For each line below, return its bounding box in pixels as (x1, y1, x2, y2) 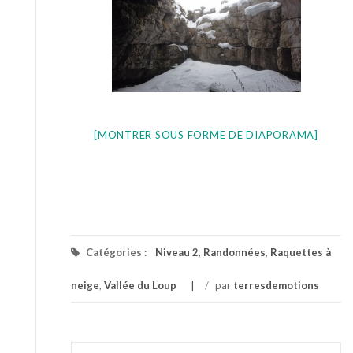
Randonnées (203, 245, 266, 258)
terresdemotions (233, 278, 319, 292)
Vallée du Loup (104, 278, 176, 292)
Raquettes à (270, 245, 331, 258)
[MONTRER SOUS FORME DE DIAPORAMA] (94, 128, 318, 141)
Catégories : (84, 245, 149, 258)
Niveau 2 (155, 245, 199, 258)
